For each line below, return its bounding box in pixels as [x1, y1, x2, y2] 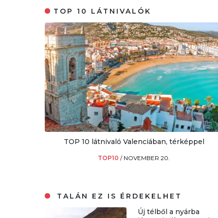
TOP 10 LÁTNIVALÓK [54, 6, 152, 16]
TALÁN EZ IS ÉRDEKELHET [54, 192, 182, 201]
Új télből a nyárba [138, 207, 200, 217]
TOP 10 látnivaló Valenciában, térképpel [63, 137, 204, 146]
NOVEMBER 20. [124, 154, 170, 162]
